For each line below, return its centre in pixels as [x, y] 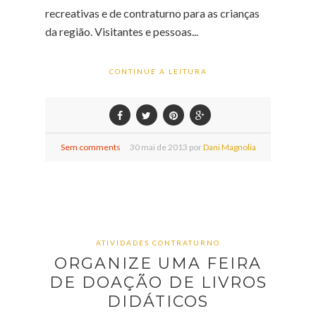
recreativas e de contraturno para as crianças [152, 13]
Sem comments [90, 147]
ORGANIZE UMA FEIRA [158, 263]
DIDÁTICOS [158, 302]
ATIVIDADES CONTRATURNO [158, 243]
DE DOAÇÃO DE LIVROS [158, 282]
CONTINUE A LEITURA [158, 71]
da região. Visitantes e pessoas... [122, 31]
